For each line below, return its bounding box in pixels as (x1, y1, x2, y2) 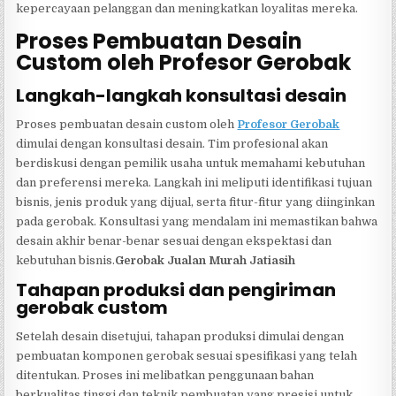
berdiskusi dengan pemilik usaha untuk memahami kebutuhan (16, 156, 366, 170)
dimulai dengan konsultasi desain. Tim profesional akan (16, 136, 329, 150)
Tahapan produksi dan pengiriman (16, 277, 337, 302)
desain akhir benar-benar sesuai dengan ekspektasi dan (16, 233, 332, 247)
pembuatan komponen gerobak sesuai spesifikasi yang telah (16, 348, 358, 362)
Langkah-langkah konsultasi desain (16, 82, 347, 108)
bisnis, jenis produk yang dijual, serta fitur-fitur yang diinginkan (16, 194, 376, 209)
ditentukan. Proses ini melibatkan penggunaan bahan (16, 368, 315, 382)
